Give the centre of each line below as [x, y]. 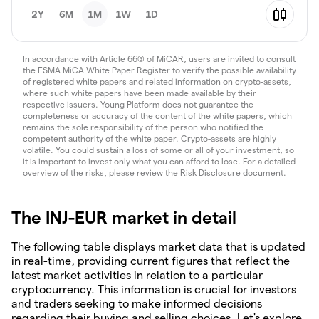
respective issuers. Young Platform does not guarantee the [138, 104]
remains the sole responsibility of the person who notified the [143, 127]
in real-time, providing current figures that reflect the [151, 261]
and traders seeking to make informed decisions [137, 304]
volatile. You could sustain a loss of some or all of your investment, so [158, 150]
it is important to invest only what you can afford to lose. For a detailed [159, 161]
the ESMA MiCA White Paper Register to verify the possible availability [159, 70]
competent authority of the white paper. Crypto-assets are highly [150, 138]
